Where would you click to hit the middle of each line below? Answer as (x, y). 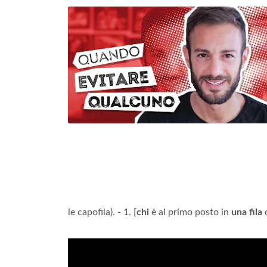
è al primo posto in (190, 212)
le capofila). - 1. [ (102, 212)
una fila (247, 212)
